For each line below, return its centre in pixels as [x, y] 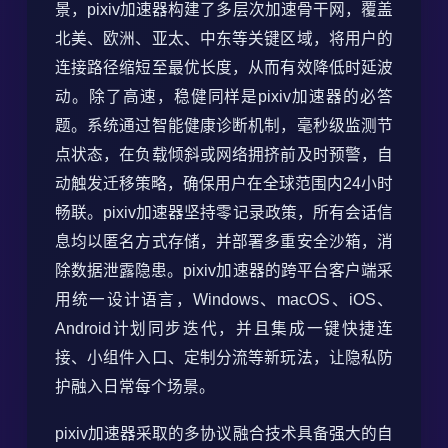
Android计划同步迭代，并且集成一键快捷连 [224, 329]
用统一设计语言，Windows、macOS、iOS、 [224, 300]
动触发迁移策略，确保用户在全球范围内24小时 [224, 184]
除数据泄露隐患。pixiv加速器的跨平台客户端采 [224, 271]
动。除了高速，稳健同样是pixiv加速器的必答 [224, 97]
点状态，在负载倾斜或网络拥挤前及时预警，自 [224, 155]
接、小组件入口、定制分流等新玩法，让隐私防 [224, 358]
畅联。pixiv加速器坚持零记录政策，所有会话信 [224, 213]
